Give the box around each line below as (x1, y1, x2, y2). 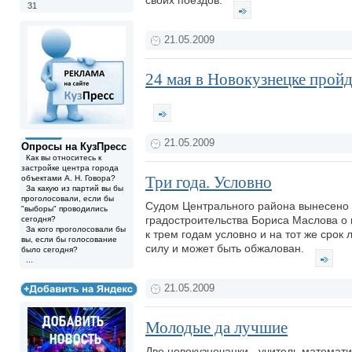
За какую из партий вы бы (21, 184, 123, 192)
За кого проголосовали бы (21, 225, 126, 233)
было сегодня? (21, 245, 78, 254)
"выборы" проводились (21, 204, 108, 213)
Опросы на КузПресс (21, 141, 126, 152)
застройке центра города (21, 163, 119, 172)
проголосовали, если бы (21, 194, 114, 203)
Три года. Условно (145, 173, 272, 192)
